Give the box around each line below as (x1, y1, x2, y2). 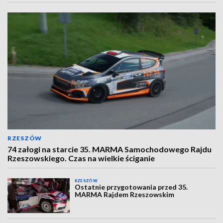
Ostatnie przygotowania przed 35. (75, 183, 188, 191)
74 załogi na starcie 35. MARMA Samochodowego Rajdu (7, 144, 212, 154)
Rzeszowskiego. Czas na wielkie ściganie (7, 153, 155, 163)
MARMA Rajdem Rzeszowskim (75, 190, 175, 199)
